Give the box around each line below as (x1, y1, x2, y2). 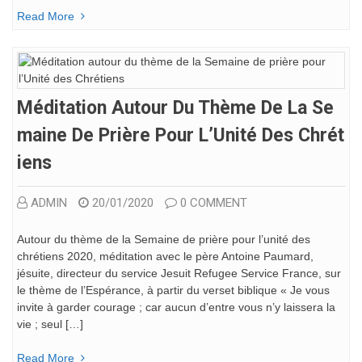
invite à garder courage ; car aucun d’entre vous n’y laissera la (17, 300, 335, 314)
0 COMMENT (180, 195, 247, 210)
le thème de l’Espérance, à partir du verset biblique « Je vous (17, 283, 330, 297)
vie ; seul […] (17, 317, 83, 330)
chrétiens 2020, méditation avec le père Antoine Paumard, (17, 249, 314, 263)
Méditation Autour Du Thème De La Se (17, 96, 334, 119)
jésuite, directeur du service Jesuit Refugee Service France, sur (17, 266, 341, 280)
